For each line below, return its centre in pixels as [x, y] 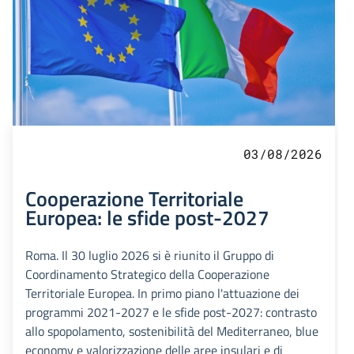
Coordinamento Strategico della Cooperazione [147, 275]
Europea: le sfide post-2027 [147, 218]
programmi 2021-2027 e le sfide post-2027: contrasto [171, 313]
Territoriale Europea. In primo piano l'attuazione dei [162, 294]
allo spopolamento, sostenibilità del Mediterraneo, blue [172, 331]
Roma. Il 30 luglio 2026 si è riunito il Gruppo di [150, 256]
